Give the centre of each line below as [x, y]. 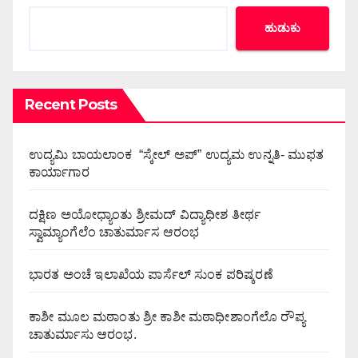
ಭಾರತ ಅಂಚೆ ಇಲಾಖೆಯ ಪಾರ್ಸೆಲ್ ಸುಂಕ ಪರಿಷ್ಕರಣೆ [151, 274]
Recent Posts [71, 104]
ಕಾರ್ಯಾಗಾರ [59, 172]
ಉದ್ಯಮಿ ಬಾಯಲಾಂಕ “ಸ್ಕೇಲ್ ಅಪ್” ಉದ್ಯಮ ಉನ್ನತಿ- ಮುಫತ [176, 154]
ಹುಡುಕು [282, 28]
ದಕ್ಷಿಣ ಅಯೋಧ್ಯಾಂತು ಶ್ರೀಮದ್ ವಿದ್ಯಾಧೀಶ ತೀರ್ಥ [145, 214]
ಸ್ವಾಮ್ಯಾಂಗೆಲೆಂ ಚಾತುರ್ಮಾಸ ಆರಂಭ [114, 232]
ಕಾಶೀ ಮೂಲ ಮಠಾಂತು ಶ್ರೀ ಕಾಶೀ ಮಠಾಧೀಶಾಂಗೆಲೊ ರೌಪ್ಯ [167, 316]
